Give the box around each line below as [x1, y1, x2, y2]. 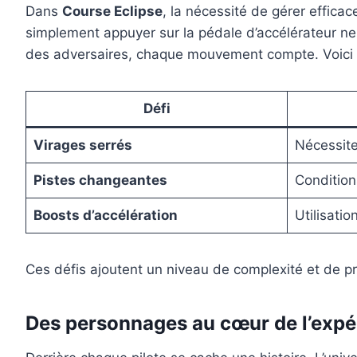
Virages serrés [33, 137, 132, 154]
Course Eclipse [62, 3, 163, 20]
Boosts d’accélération [33, 207, 178, 224]
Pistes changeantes [33, 172, 167, 189]
